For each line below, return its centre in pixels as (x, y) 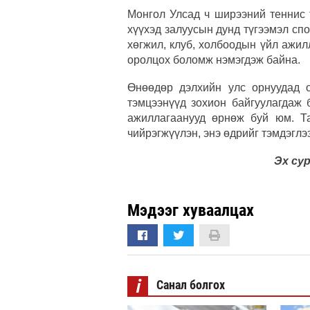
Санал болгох (191, 284)
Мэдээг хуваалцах (191, 210)
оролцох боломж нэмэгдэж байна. (214, 60)
